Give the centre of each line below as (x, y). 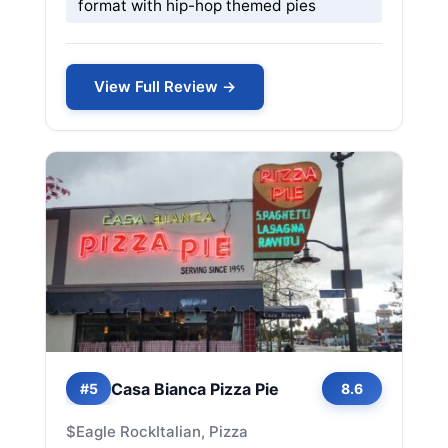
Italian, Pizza (202, 431)
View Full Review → (165, 86)
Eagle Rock (116, 431)
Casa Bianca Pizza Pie (195, 388)
